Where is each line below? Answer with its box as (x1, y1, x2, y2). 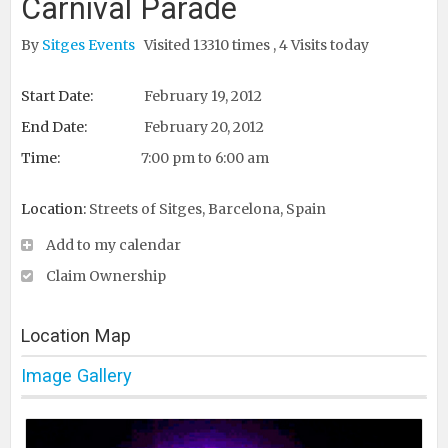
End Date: (21, 118, 87, 136)
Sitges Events (42, 36, 138, 54)
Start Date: (21, 87, 93, 105)
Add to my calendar (46, 236, 181, 254)
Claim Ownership (46, 267, 166, 285)
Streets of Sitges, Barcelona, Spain (89, 200, 326, 218)
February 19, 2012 (141, 87, 262, 105)
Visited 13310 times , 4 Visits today (144, 36, 369, 54)
